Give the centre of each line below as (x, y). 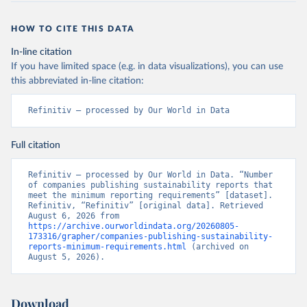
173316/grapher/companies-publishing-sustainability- (150, 236)
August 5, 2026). (66, 257)
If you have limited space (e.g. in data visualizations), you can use (147, 66)
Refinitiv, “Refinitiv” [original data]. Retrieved (146, 206)
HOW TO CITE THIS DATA (73, 29)
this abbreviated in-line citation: (77, 81)
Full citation (36, 145)
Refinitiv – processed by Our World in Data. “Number (150, 175)
